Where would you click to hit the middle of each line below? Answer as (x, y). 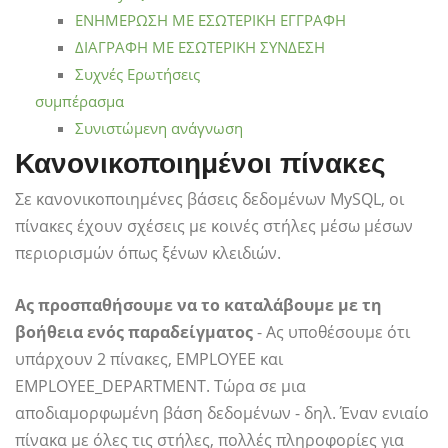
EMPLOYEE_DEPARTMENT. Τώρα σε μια (160, 386)
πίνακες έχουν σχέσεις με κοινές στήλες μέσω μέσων (214, 226)
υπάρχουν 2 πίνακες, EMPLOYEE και (149, 359)
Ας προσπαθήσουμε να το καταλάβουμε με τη (198, 305)
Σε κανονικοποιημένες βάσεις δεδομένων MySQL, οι (209, 199)
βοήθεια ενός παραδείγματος (134, 332)
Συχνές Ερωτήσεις (137, 74)
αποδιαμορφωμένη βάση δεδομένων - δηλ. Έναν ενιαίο (222, 413)
